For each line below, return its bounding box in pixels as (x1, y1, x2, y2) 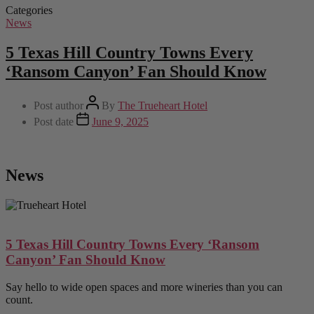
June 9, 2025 (92, 115, 149, 128)
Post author (34, 99, 83, 111)
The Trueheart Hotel (118, 99, 207, 111)
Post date (34, 115, 74, 128)
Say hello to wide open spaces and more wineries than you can (6, 281, 282, 294)
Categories (6, 4, 53, 17)
